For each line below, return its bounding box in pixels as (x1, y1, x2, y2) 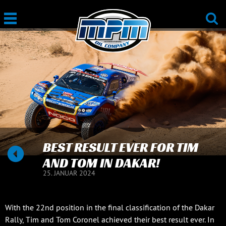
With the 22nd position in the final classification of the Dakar (5, 202, 214, 212)
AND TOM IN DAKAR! (42, 155, 160, 171)
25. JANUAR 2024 (42, 168, 95, 178)
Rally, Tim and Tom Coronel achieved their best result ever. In (5, 214, 214, 224)
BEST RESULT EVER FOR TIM (42, 139, 198, 155)
